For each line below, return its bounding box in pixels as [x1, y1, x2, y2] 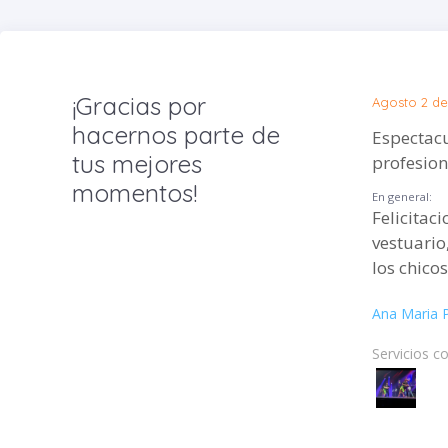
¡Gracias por [72, 90, 206, 121]
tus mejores [72, 148, 202, 179]
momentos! [72, 177, 197, 208]
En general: [372, 188, 432, 204]
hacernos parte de [72, 119, 280, 150]
